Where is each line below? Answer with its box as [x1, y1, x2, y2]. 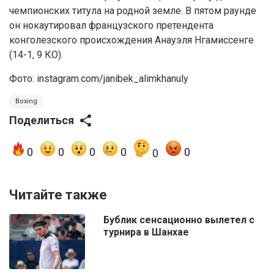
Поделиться [9, 114, 74, 127]
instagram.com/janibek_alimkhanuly [37, 73, 188, 85]
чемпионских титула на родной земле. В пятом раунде [9, 5, 256, 17]
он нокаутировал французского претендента [9, 20, 213, 32]
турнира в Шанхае [103, 226, 189, 239]
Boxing [15, 97, 37, 106]
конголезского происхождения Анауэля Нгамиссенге [9, 34, 254, 46]
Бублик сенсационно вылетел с [103, 214, 254, 226]
